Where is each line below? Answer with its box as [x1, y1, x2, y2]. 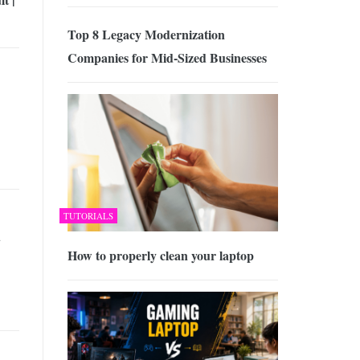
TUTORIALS [63, 209, 113, 222]
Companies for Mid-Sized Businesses [67, 48, 267, 67]
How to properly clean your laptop [67, 245, 254, 264]
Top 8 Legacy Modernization [67, 25, 225, 44]
